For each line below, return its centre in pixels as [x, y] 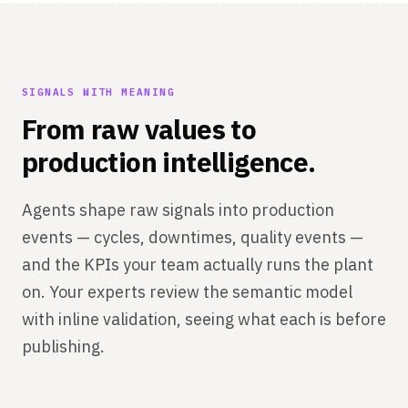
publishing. [63, 347]
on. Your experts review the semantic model [187, 292]
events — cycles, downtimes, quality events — [193, 238]
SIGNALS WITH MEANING [98, 92]
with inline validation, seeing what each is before [204, 320]
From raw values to [139, 129]
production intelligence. [169, 162]
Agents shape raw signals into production [178, 210]
